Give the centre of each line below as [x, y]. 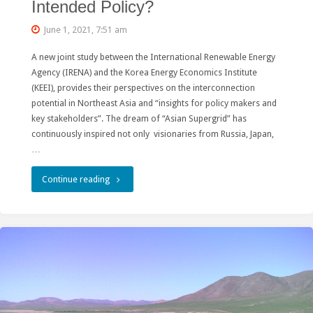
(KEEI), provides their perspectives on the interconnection [143, 88]
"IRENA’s [125, 178]
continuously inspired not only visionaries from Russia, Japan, [152, 134]
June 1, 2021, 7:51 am [85, 29]
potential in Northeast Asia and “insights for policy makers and [154, 103]
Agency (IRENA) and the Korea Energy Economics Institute [144, 73]
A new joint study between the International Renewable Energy [153, 57]
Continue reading [75, 179]
